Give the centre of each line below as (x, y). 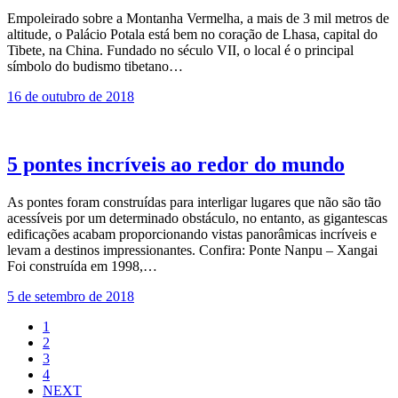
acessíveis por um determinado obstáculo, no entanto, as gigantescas (197, 218)
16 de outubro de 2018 (71, 97)
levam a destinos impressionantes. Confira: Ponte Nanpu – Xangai (192, 250)
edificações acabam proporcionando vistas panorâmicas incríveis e (192, 234)
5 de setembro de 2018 (71, 296)
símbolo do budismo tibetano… (95, 67)
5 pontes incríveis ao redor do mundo (176, 165)
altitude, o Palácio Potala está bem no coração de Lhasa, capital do (192, 35)
